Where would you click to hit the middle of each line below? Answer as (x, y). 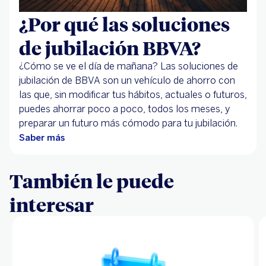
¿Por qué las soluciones (124, 24)
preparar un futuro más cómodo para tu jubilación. (128, 123)
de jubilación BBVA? (110, 48)
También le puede (92, 181)
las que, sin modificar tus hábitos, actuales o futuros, (133, 95)
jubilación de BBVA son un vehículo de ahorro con (127, 81)
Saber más (42, 138)
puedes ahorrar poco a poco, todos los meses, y (124, 109)
